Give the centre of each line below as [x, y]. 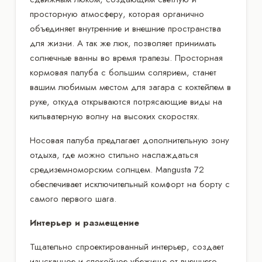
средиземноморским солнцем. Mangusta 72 [117, 169]
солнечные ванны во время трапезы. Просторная [126, 58]
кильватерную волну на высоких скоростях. [115, 116]
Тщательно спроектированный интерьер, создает [127, 247]
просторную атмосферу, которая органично [117, 14]
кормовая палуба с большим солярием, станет [123, 72]
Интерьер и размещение [85, 223]
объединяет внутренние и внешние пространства [125, 28]
